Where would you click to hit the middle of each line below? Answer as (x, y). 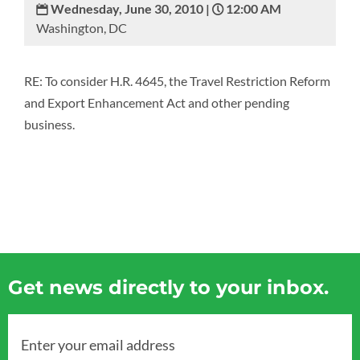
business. (49, 124)
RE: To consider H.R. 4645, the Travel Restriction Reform (177, 81)
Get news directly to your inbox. (168, 287)
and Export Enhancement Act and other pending (157, 102)
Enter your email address (98, 344)
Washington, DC (82, 28)
